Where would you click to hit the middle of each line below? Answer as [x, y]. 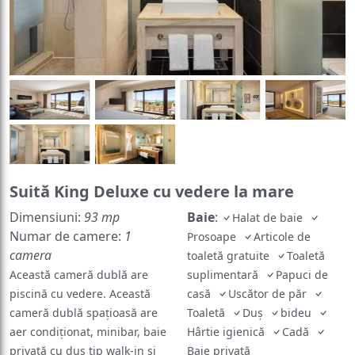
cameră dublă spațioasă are [84, 291]
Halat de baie [271, 196]
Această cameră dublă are [79, 253]
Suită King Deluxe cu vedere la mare [152, 170]
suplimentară [226, 253]
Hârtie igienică [229, 310]
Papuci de [302, 253]
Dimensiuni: [47, 195]
